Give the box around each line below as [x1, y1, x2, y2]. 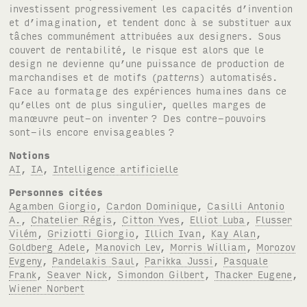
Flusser [256, 212, 293, 226]
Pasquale [223, 254, 269, 267]
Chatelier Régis [31, 212, 112, 226]
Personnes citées [9, 185, 103, 199]
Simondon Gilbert [117, 267, 205, 281]
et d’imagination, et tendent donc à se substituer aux [9, 15, 292, 29]
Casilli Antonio [207, 199, 285, 212]
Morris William [170, 240, 247, 254]
